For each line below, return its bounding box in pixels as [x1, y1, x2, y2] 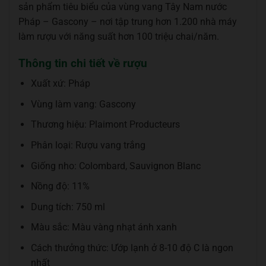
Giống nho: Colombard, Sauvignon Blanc [30, 160, 201, 172]
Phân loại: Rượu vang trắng [30, 140, 145, 151]
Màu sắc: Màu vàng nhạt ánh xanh [30, 221, 177, 233]
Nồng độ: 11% [30, 180, 90, 192]
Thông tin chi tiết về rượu [18, 56, 147, 70]
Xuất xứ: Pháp [30, 78, 90, 90]
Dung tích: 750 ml [30, 201, 105, 213]
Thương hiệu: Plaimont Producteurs [30, 119, 180, 131]
